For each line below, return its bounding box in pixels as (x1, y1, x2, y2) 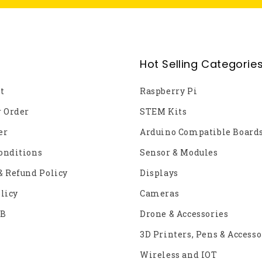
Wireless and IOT (140, 249, 218, 260)
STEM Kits (140, 105, 187, 117)
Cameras (140, 187, 180, 199)
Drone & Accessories (140, 208, 229, 219)
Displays (140, 167, 178, 178)
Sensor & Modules (140, 146, 218, 158)
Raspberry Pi (140, 85, 198, 96)
